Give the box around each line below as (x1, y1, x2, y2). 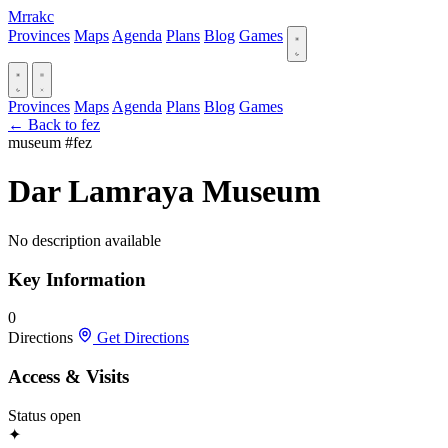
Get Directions (93, 329, 189, 347)
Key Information (8, 268, 146, 290)
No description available (8, 231, 161, 249)
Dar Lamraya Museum (8, 173, 321, 210)
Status (8, 406, 46, 424)
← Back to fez (8, 116, 100, 133)
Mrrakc (8, 8, 54, 25)
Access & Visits (8, 366, 129, 388)
